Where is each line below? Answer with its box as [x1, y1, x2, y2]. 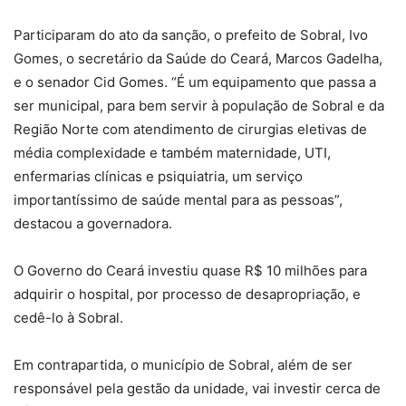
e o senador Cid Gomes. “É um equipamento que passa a [14, 72, 376, 91]
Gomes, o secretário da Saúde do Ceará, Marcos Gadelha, [14, 49, 382, 67]
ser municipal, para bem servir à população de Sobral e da [14, 96, 384, 114]
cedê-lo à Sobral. [14, 308, 123, 326]
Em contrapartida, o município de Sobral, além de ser [14, 355, 353, 373]
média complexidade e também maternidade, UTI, [14, 143, 331, 161]
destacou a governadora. [14, 214, 172, 232]
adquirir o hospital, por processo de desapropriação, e [14, 285, 361, 303]
